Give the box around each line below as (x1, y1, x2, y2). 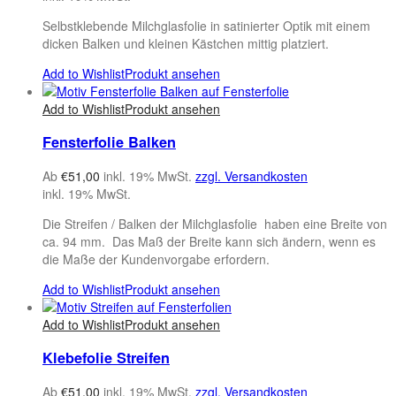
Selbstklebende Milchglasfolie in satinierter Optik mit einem (42, 17, 370, 35)
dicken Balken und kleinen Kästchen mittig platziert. (42, 34, 329, 53)
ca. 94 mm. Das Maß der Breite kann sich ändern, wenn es (42, 232, 376, 250)
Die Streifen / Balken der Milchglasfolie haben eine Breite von (42, 214, 387, 232)
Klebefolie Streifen (42, 347, 170, 369)
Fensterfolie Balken (42, 132, 176, 153)
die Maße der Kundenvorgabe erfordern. (42, 249, 270, 268)
